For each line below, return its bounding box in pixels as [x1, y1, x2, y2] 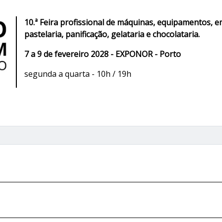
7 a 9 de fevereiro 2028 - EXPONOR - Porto [24, 49, 181, 60]
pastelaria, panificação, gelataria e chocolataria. [24, 29, 200, 40]
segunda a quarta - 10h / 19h [24, 68, 133, 80]
